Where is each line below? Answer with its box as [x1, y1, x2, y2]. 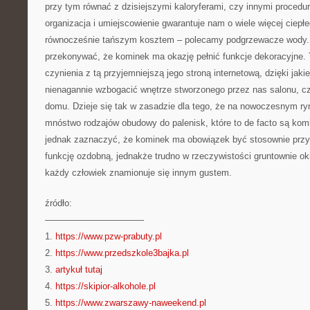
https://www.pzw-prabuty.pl [55, 231, 162, 241]
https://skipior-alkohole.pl [55, 281, 156, 291]
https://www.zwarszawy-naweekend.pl [55, 298, 206, 308]
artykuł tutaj [55, 264, 102, 275]
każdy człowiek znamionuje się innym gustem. [45, 167, 232, 178]
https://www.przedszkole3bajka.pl [55, 248, 189, 258]
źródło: [45, 198, 72, 208]
